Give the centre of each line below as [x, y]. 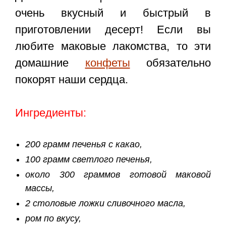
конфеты [107, 63]
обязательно [170, 63]
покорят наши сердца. [72, 79]
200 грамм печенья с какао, [84, 144]
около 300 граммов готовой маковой [118, 174]
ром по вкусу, [53, 218]
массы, [40, 188]
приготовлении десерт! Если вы [113, 29]
